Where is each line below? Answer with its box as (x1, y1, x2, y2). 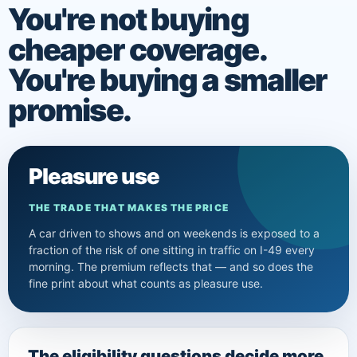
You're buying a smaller (8, 61, 328, 98)
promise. (8, 91, 131, 128)
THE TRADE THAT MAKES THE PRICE (29, 201, 229, 214)
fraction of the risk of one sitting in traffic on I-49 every (29, 242, 315, 257)
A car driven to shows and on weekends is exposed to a (29, 226, 320, 240)
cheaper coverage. (8, 30, 265, 68)
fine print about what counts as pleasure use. (29, 276, 263, 290)
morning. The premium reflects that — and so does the (29, 259, 313, 273)
